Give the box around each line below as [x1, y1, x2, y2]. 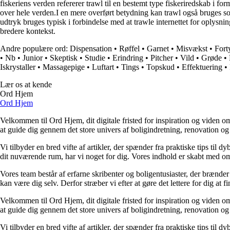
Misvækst [176, 44, 207, 53]
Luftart [92, 63, 114, 72]
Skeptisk [50, 53, 78, 63]
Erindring [112, 53, 143, 63]
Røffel [119, 44, 140, 53]
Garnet [147, 44, 169, 53]
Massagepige [43, 63, 85, 72]
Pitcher [150, 53, 173, 63]
